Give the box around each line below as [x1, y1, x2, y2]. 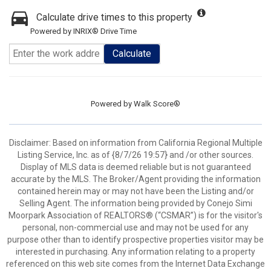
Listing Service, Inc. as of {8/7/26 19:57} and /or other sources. [18, 150, 253, 160]
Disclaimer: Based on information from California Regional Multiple [8, 138, 263, 148]
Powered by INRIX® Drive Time [30, 27, 137, 36]
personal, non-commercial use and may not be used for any [22, 223, 249, 232]
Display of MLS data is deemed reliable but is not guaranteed [20, 162, 251, 172]
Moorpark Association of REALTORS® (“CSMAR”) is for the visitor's [8, 211, 263, 220]
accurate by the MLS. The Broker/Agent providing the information [10, 174, 261, 184]
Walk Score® [134, 99, 180, 108]
